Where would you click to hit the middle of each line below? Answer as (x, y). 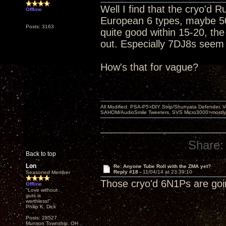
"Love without (42, 190)
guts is (33, 195)
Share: (206, 145)
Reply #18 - (128, 172)
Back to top (41, 154)
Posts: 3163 (40, 26)
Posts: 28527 (41, 218)
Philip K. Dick (41, 207)
